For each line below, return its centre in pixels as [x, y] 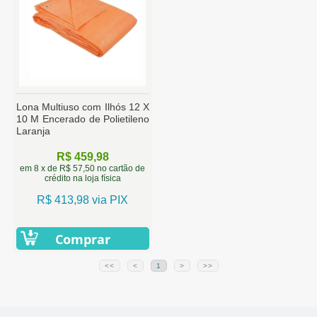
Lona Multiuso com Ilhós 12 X [83, 106]
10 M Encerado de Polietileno [83, 119]
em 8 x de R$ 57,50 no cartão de [83, 168]
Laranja [33, 131]
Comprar [82, 239]
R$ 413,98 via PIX [83, 200]
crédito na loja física [82, 178]
